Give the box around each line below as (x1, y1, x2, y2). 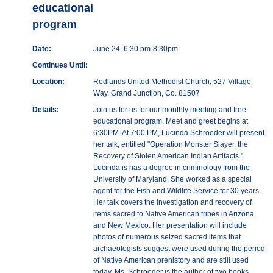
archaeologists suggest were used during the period (93, 244, 265, 253)
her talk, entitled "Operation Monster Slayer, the (93, 140, 248, 149)
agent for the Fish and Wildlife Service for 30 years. (93, 186, 261, 196)
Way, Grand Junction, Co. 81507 (93, 89, 200, 98)
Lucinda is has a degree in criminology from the (93, 163, 250, 172)
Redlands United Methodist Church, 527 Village (93, 77, 251, 87)
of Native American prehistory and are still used (93, 256, 249, 265)
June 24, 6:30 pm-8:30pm (93, 44, 178, 54)
